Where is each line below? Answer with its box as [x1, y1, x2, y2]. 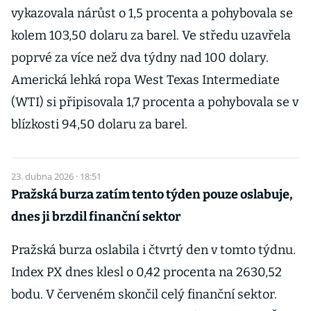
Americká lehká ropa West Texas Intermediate [11, 72, 280, 87]
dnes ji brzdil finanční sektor [11, 209, 180, 224]
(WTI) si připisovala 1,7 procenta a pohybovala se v [11, 94, 299, 110]
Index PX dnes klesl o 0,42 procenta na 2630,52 [11, 264, 282, 280]
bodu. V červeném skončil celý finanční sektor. [11, 287, 277, 302]
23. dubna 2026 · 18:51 [11, 170, 101, 183]
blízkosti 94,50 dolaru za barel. [11, 117, 187, 132]
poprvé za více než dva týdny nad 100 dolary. [11, 50, 269, 65]
